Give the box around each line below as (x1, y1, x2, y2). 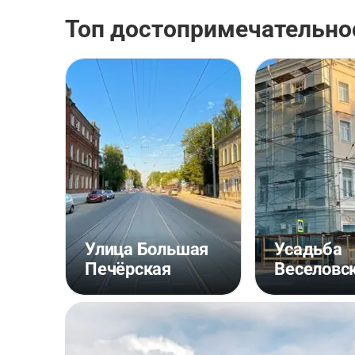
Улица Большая (85, 239, 209, 259)
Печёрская (85, 259, 172, 279)
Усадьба (274, 239, 342, 259)
